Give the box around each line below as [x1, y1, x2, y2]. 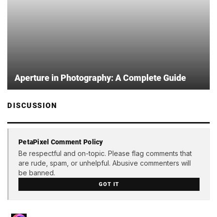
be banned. [18, 168, 55, 177]
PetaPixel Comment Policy [18, 138, 103, 146]
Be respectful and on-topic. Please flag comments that [18, 149, 192, 157]
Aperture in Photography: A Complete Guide [15, 73, 186, 83]
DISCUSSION [7, 101, 57, 110]
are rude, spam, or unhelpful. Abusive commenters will [18, 158, 191, 167]
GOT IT [99, 181, 119, 188]
